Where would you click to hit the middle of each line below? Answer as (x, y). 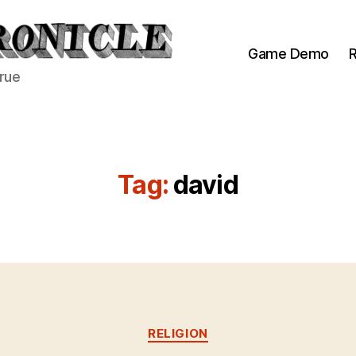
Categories (213, 327)
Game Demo (288, 54)
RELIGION (178, 334)
